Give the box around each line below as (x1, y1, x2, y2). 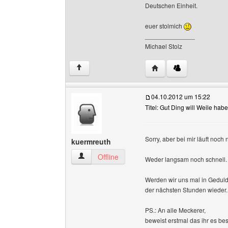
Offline (98, 152, 119, 162)
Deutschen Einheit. (145, 1, 197, 10)
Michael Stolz (145, 42, 182, 50)
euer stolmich (145, 21, 184, 30)
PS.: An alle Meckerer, (145, 206, 206, 214)
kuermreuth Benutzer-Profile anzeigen (77, 151, 199, 161)
